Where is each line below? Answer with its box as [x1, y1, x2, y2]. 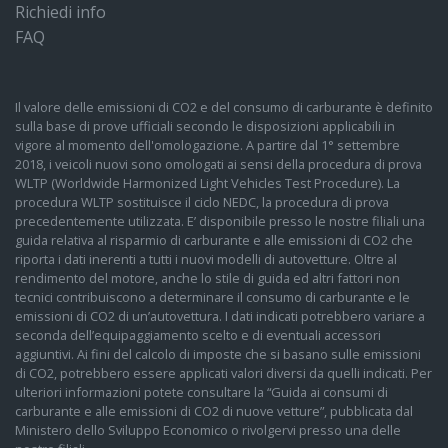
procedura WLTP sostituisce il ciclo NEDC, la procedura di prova [15, 193, 389, 212]
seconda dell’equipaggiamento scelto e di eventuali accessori [15, 326, 381, 345]
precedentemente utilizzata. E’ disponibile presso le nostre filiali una [15, 212, 425, 231]
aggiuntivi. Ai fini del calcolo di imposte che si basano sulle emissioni [15, 345, 421, 364]
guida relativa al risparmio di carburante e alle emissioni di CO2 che [15, 231, 413, 250]
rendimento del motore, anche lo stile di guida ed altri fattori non [15, 269, 400, 288]
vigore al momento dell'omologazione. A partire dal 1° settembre [15, 136, 400, 155]
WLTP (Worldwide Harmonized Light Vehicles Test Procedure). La [15, 174, 400, 193]
